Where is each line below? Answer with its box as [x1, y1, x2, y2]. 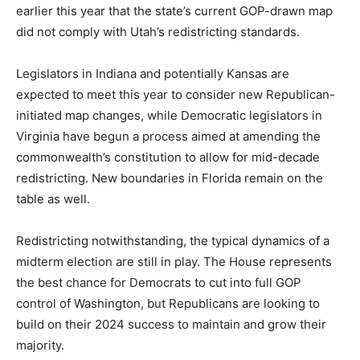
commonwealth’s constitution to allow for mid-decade [16, 149, 320, 165]
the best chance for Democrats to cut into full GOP [16, 275, 301, 290]
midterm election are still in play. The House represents [16, 254, 332, 269]
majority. [16, 337, 64, 353]
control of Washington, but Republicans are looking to [16, 296, 320, 311]
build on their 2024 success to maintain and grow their [16, 317, 326, 332]
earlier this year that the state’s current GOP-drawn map [16, 3, 333, 18]
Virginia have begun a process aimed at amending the [16, 129, 321, 144]
